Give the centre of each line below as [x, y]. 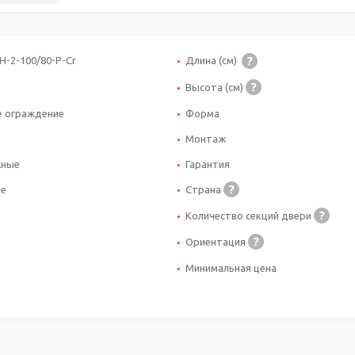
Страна [204, 189]
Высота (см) [216, 87]
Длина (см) [214, 61]
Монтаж [206, 138]
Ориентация [217, 241]
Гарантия [208, 164]
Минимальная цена [231, 268]
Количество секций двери [250, 215]
